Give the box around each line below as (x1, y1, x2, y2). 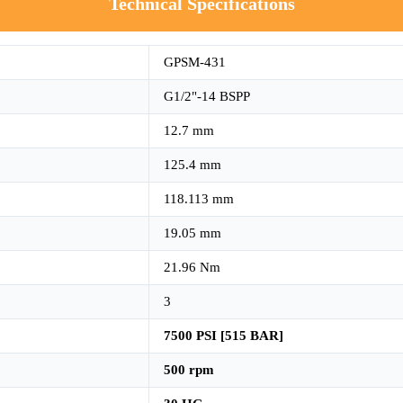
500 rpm (164, 362, 214, 377)
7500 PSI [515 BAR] (164, 327, 283, 343)
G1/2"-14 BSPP (164, 88, 250, 103)
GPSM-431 (164, 54, 226, 69)
